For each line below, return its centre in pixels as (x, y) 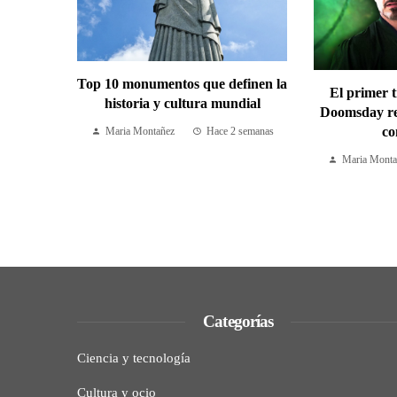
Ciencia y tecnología (134, 358)
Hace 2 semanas (240, 132)
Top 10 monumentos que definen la (183, 84)
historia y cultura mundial (182, 104)
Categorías (238, 322)
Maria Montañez (140, 132)
